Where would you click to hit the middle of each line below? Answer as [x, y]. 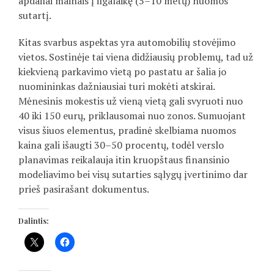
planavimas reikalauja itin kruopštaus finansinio [124, 160]
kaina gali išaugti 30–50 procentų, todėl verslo [121, 145]
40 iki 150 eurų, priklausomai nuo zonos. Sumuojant [132, 116]
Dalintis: [34, 221]
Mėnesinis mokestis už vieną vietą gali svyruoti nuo [131, 101]
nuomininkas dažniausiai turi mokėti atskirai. [117, 87]
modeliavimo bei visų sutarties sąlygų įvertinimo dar [133, 175]
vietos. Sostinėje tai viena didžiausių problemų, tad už [136, 57]
